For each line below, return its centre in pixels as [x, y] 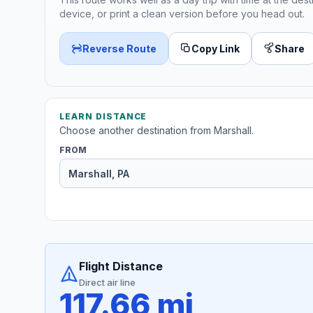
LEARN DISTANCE [103, 117]
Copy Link [216, 48]
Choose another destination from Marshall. [156, 131]
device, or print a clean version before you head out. [182, 13]
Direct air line [107, 283]
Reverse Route [119, 48]
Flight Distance [121, 267]
